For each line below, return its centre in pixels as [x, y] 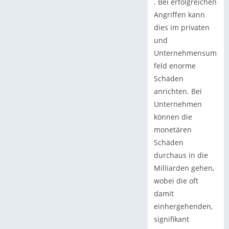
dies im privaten [181, 27]
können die [173, 117]
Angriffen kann [179, 14]
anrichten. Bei [178, 91]
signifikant [171, 219]
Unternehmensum [185, 53]
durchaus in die [181, 155]
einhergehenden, [183, 206]
